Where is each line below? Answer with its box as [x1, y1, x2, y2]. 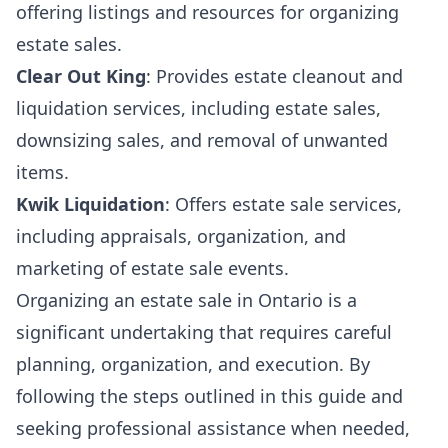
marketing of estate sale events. [16, 256, 289, 280]
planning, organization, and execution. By [16, 352, 370, 376]
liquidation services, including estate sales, [16, 96, 381, 120]
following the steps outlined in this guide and [16, 384, 403, 408]
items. [16, 160, 69, 184]
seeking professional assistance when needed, [16, 416, 410, 440]
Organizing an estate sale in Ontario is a [16, 288, 357, 312]
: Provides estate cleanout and [146, 64, 403, 88]
